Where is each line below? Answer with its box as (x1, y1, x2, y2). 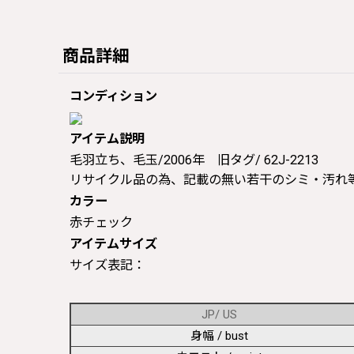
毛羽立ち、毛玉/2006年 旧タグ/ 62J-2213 (70, 152, 318, 168)
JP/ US (201, 307, 237, 322)
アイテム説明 (70, 130, 145, 146)
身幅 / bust (190, 328, 248, 343)
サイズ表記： (70, 257, 145, 273)
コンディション (70, 88, 157, 104)
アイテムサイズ (70, 235, 157, 251)
